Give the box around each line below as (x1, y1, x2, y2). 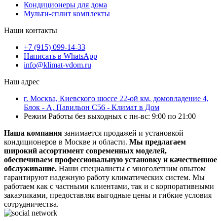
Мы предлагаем (129, 137, 186, 146)
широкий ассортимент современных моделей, (4, 146, 167, 155)
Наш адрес (4, 77, 39, 86)
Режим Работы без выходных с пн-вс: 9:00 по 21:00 (24, 111, 196, 120)
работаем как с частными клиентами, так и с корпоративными (4, 182, 214, 190)
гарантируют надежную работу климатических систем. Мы (4, 173, 205, 182)
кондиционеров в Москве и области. (4, 137, 129, 146)
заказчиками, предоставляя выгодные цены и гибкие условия (4, 190, 212, 199)
